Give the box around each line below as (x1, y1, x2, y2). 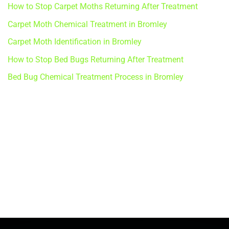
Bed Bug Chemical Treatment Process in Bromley (8, 72, 184, 82)
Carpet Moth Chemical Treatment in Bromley (8, 19, 167, 29)
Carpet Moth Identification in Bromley (8, 37, 142, 47)
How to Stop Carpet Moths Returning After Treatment (8, 2, 198, 12)
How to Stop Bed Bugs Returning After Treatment (8, 54, 184, 64)
